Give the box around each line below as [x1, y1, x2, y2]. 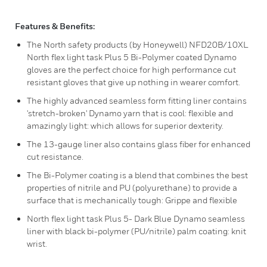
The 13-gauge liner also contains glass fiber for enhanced [27, 139, 250, 149]
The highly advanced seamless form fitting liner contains [27, 95, 247, 105]
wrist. [27, 238, 47, 249]
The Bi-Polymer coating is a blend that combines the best [27, 170, 248, 180]
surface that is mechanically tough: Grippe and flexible [27, 195, 237, 205]
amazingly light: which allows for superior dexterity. [27, 120, 223, 131]
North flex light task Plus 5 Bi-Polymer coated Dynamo [27, 52, 237, 62]
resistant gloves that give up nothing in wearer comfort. [27, 77, 240, 87]
